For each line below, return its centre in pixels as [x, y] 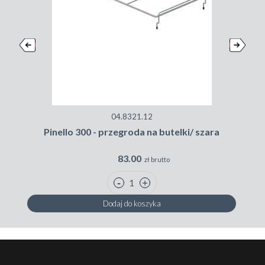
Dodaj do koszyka [132, 204]
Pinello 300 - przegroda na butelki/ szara [132, 132]
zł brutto [157, 160]
